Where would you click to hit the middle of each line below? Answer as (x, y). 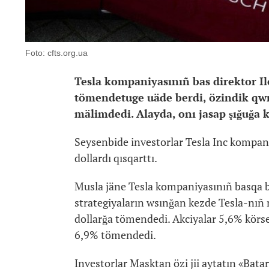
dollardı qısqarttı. (116, 158)
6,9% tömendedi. (115, 235)
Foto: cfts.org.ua (56, 53)
